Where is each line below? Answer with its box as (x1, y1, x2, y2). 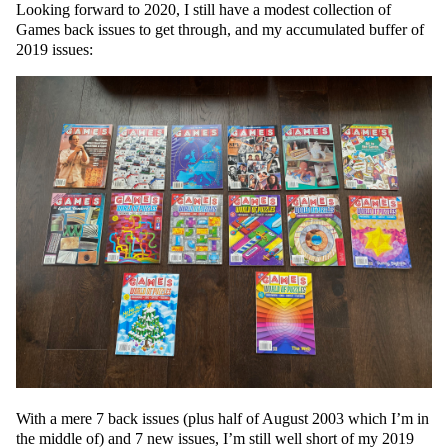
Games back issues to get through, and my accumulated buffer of (16, 21, 424, 39)
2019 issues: (16, 41, 93, 59)
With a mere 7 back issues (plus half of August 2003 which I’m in (16, 410, 429, 428)
